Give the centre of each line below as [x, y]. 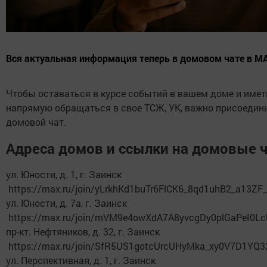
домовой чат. [36, 122]
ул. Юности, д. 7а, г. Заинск [69, 203]
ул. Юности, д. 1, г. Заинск [66, 175]
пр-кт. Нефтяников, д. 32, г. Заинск [85, 232]
